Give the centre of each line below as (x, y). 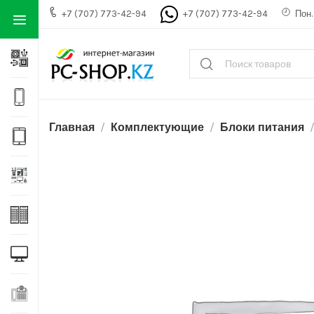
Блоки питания (262, 127)
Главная (72, 127)
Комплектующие (157, 127)
